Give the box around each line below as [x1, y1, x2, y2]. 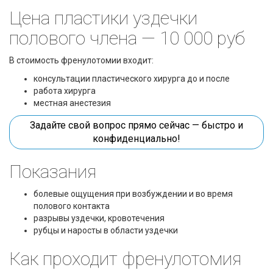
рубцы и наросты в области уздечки [34, 225, 178, 235]
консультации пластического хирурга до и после [34, 74, 232, 83]
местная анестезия [34, 98, 113, 108]
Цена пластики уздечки [9, 7, 197, 29]
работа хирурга [34, 86, 96, 96]
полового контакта [34, 201, 110, 211]
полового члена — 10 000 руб [9, 27, 249, 49]
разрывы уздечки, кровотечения [34, 213, 165, 223]
